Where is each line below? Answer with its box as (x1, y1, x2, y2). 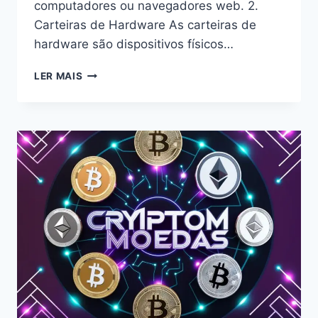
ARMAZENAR (82, 67, 148, 79)
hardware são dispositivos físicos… (34, 37, 234, 52)
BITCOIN (82, 82, 126, 94)
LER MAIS (34, 70, 83, 82)
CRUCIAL (82, 156, 129, 168)
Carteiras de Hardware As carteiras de (34, 18, 256, 33)
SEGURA (82, 126, 125, 138)
